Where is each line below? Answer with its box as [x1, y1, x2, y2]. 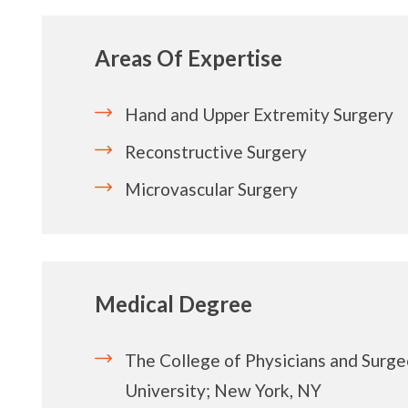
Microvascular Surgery [124, 178, 298, 199]
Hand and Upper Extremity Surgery [124, 104, 393, 126]
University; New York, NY [124, 380, 321, 402]
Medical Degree [94, 291, 252, 318]
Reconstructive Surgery [124, 141, 307, 163]
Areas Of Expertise [94, 45, 282, 72]
